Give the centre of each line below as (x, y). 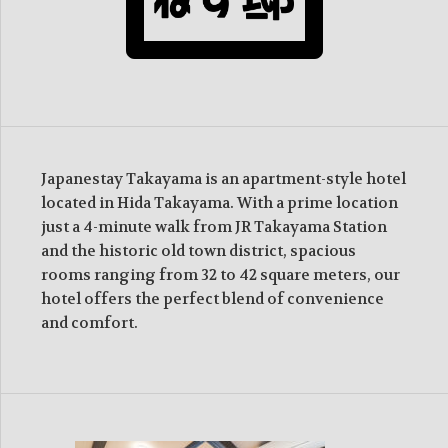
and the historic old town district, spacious (198, 250)
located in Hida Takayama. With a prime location (219, 202)
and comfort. (89, 322)
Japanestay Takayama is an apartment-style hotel (223, 178)
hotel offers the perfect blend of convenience (212, 298)
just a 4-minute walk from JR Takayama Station (214, 226)
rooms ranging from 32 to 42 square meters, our (220, 274)
